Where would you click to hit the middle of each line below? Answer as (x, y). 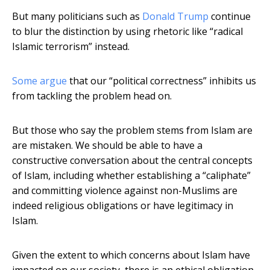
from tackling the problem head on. (92, 96)
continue (230, 17)
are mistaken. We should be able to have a (107, 146)
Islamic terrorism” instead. (71, 47)
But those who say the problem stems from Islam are (132, 130)
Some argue (39, 81)
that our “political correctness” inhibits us (162, 81)
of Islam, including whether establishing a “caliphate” (131, 176)
